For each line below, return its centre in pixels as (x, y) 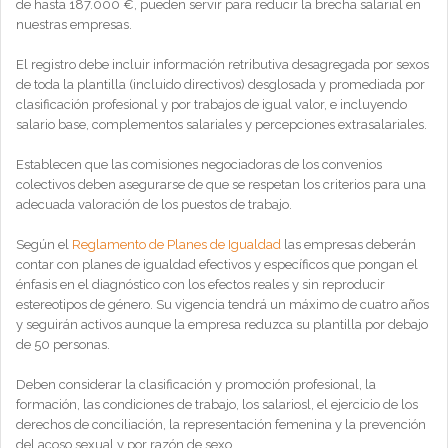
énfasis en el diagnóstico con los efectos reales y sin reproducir (200, 284)
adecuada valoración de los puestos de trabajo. (154, 204)
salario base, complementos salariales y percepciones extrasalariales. (221, 124)
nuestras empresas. (75, 24)
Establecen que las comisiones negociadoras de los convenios (199, 164)
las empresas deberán (348, 244)
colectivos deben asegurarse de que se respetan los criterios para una (221, 184)
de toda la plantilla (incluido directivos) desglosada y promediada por (220, 84)
